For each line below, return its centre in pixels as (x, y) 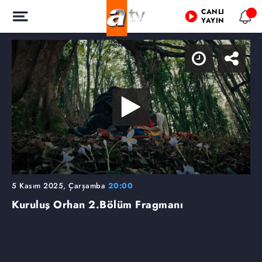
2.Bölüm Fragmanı (136, 204)
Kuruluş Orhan (50, 204)
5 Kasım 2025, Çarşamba (60, 185)
